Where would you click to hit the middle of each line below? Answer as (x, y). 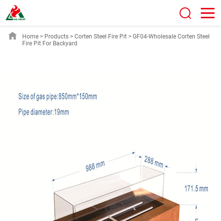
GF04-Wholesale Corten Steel (171, 37)
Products (56, 37)
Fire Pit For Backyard (50, 43)
